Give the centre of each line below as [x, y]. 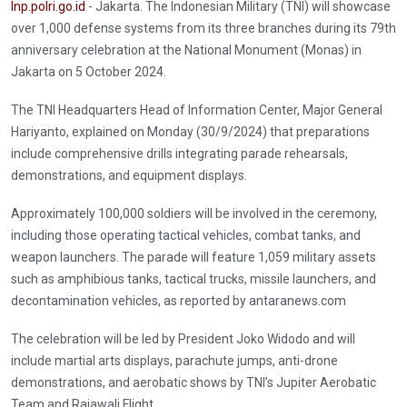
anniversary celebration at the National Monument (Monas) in [186, 50]
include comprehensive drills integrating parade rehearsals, [179, 153]
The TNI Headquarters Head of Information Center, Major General [197, 109]
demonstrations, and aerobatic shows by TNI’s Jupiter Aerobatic [194, 382]
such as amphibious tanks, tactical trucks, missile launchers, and [194, 278]
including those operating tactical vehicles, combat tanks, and [186, 235]
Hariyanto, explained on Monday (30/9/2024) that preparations [190, 131]
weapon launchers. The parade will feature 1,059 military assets [194, 257]
